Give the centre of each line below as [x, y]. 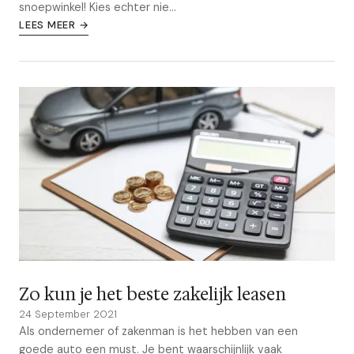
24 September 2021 [68, 314]
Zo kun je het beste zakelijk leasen [153, 294]
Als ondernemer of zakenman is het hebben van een [158, 331]
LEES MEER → [54, 25]
